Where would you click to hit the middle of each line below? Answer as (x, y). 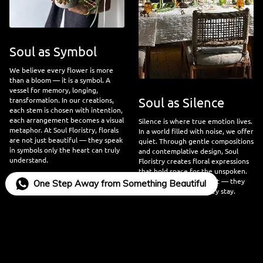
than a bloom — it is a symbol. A (60, 80)
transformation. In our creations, (62, 100)
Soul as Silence (181, 102)
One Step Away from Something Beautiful (119, 183)
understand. (29, 160)
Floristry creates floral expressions (194, 161)
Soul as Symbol (53, 51)
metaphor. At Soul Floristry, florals (64, 130)
